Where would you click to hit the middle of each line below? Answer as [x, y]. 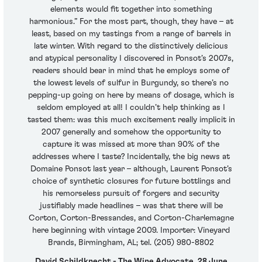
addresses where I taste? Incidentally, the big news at [131, 157]
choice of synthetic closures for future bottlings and [131, 182]
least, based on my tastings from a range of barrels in [131, 34]
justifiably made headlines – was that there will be [131, 206]
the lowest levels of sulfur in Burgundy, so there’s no [131, 83]
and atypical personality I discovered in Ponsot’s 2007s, [131, 59]
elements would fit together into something [131, 10]
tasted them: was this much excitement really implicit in [131, 120]
